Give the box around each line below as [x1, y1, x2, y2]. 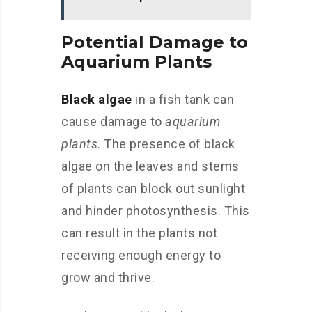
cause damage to [61, 114, 165, 129]
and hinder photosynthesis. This [61, 203, 250, 218]
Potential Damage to [61, 32, 248, 52]
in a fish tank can [132, 92, 234, 107]
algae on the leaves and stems [61, 159, 240, 173]
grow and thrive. [61, 270, 155, 285]
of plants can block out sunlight [61, 181, 245, 196]
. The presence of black [97, 136, 235, 151]
